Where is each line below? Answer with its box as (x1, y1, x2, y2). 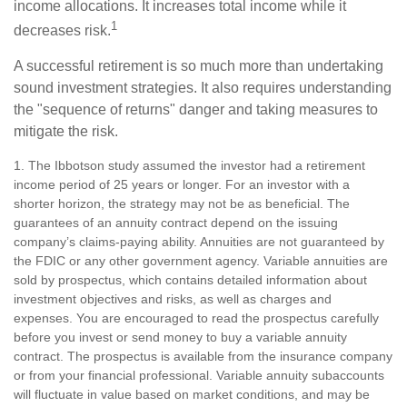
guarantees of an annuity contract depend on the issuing (14, 215, 338, 231)
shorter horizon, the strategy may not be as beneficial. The (14, 196, 350, 212)
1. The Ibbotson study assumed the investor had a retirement (14, 158, 365, 174)
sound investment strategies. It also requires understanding (14, 80, 392, 96)
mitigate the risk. (14, 124, 118, 140)
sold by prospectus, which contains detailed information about (14, 273, 367, 288)
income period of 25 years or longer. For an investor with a (14, 177, 350, 193)
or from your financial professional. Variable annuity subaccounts (14, 368, 384, 383)
